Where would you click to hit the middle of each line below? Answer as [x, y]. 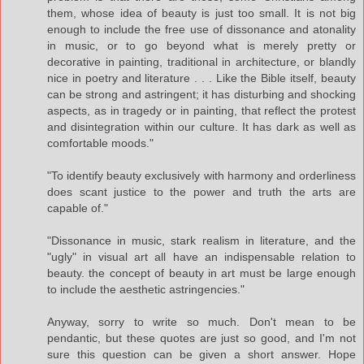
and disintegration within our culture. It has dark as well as [201, 126]
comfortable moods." [100, 143]
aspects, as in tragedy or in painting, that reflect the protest [201, 110]
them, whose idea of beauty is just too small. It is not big [201, 13]
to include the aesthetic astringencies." [146, 289]
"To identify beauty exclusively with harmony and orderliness [201, 175]
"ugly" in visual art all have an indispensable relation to [201, 256]
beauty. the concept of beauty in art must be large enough [201, 273]
